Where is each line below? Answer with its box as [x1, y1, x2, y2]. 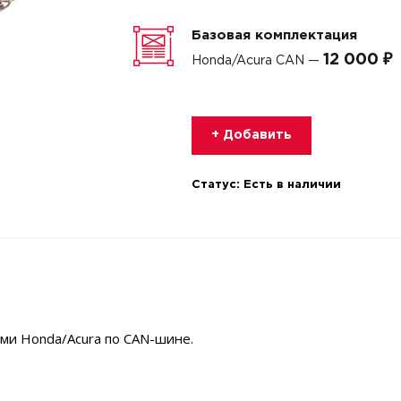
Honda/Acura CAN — [191, 55, 323, 66]
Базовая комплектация [191, 30, 357, 41]
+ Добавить [210, 130, 292, 141]
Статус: [191, 180, 243, 190]
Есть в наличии [243, 180, 341, 190]
